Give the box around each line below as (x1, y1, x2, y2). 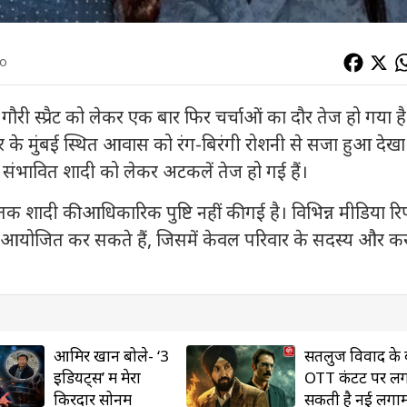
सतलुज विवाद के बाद (266, 345, 389, 367)
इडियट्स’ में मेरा (15, 367, 103, 389)
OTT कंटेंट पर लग (266, 367, 372, 389)
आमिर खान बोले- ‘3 (15, 345, 131, 367)
